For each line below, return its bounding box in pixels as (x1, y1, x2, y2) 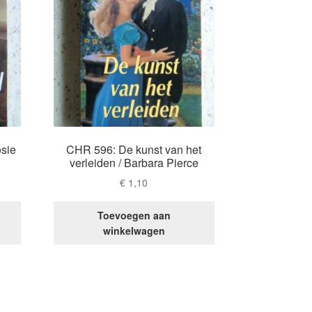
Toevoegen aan (97, 208, 171, 222)
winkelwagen (102, 223, 165, 237)
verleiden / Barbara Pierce (69, 154, 198, 171)
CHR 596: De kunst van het (66, 141, 202, 157)
